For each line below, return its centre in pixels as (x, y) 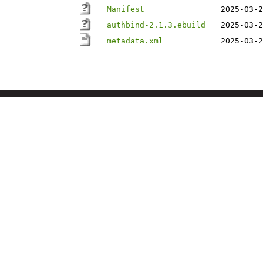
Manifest (126, 9)
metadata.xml (135, 41)
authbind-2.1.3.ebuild (156, 25)
